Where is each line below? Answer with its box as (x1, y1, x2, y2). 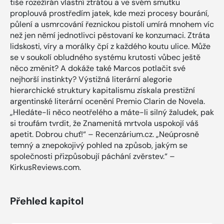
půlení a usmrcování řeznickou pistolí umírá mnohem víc (10, 18, 214, 29)
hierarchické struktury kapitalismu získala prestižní (10, 84, 195, 95)
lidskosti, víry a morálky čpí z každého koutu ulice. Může (10, 40, 210, 51)
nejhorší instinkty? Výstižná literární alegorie (10, 73, 172, 84)
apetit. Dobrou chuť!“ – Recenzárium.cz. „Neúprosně (10, 128, 199, 139)
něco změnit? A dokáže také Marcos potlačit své (10, 62, 185, 73)
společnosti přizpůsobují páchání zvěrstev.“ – (10, 150, 175, 161)
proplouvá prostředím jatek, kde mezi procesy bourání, (10, 7, 209, 18)
